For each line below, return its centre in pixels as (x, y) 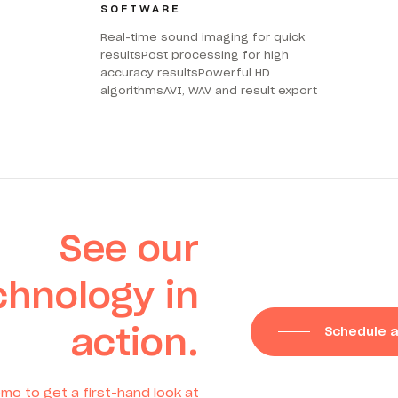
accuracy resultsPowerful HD (186, 73)
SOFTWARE (141, 9)
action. (135, 342)
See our (129, 248)
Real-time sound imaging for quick (203, 37)
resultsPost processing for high (195, 55)
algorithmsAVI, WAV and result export (209, 91)
